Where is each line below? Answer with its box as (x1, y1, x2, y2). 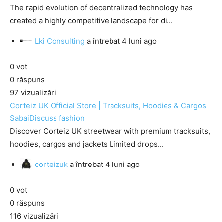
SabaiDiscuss (10, 113, 57, 123)
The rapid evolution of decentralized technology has (10, 3, 193, 12)
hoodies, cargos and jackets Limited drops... (10, 139, 164, 149)
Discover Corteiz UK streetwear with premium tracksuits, (10, 126, 210, 136)
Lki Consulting (35, 36, 85, 46)
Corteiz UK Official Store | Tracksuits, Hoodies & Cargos (10, 101, 206, 110)
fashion (59, 113, 85, 123)
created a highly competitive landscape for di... (10, 16, 173, 25)
